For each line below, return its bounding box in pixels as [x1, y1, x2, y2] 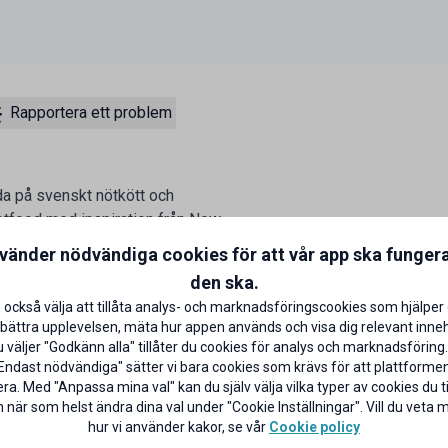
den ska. [189, 271, 259, 293]
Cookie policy [269, 418, 360, 435]
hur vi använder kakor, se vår [88, 418, 269, 435]
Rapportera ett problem [9, 103, 172, 123]
